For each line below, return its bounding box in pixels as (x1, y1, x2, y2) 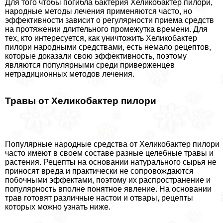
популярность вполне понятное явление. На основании (5, 185, 212, 194)
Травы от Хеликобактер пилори (5, 96, 156, 107)
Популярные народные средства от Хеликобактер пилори (5, 140, 220, 149)
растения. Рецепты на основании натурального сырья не (5, 158, 217, 167)
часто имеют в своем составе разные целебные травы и (5, 149, 214, 158)
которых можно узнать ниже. (5, 203, 111, 212)
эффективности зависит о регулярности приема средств (5, 15, 214, 24)
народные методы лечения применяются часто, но (5, 6, 192, 15)
